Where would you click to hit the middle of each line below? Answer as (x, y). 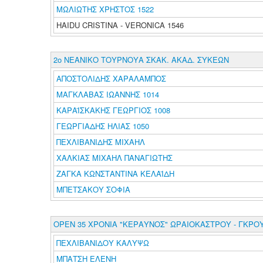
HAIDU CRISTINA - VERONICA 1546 (120, 25)
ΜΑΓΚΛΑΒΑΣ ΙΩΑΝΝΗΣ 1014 (107, 94)
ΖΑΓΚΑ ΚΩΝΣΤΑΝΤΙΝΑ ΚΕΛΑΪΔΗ (116, 173)
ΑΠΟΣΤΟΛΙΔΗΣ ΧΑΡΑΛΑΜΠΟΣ (112, 78)
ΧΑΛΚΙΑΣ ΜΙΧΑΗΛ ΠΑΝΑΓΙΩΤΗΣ (115, 158)
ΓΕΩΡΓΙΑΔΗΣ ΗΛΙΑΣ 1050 (102, 126)
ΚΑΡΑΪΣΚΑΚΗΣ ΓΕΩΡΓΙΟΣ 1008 (113, 110)
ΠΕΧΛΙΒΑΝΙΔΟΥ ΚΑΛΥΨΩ (104, 243)
